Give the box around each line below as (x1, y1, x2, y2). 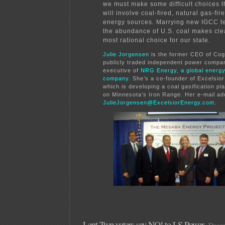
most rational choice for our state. (103, 36, 210, 44)
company (103, 75, 129, 81)
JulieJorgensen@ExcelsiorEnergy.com (103, 99, 214, 105)
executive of (103, 67, 141, 73)
